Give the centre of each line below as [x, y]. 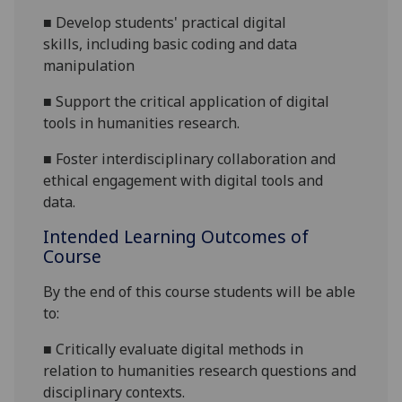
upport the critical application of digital [197, 102]
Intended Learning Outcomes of [176, 237]
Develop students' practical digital [171, 23]
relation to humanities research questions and [200, 371]
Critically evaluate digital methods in [180, 350]
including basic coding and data [192, 44]
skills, [63, 44]
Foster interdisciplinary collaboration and [196, 159]
